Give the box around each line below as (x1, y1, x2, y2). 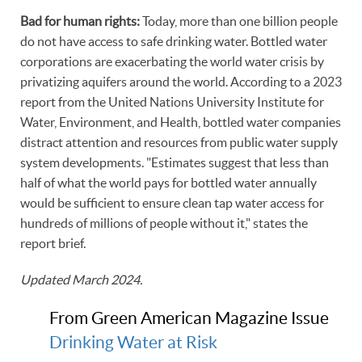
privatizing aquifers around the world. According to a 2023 (20, 74, 342, 90)
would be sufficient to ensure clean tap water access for (20, 196, 324, 211)
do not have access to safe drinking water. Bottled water (20, 34, 327, 49)
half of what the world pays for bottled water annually (20, 175, 317, 191)
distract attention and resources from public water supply (20, 135, 338, 150)
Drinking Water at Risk (48, 333, 217, 352)
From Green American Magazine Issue (48, 309, 329, 328)
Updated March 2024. (20, 272, 142, 288)
